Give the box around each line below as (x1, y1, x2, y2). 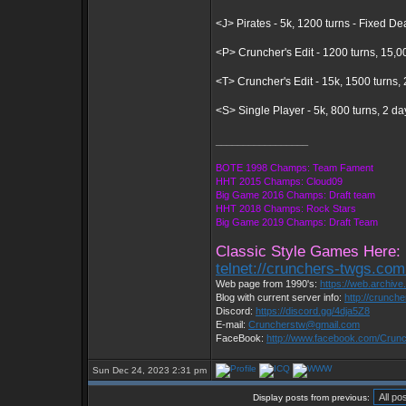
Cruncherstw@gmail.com (248, 319, 360, 330)
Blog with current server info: (216, 292, 344, 303)
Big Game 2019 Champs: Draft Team (216, 217, 378, 227)
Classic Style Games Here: (216, 243, 401, 259)
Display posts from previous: (253, 392, 370, 402)
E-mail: (216, 319, 248, 330)
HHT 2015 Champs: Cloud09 (216, 176, 343, 187)
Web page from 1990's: (216, 278, 320, 289)
